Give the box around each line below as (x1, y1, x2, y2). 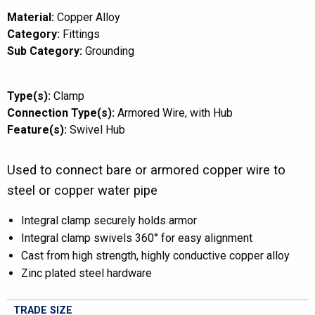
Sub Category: (7, 44, 82, 58)
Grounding (85, 44, 134, 58)
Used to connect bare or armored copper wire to (7, 162, 285, 177)
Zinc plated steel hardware (21, 266, 152, 280)
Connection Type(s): (7, 106, 115, 120)
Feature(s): (7, 123, 67, 136)
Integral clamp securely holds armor (21, 214, 197, 227)
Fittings (63, 27, 100, 41)
